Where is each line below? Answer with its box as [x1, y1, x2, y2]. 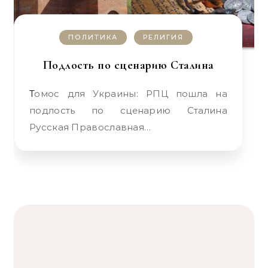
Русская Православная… [29, 121, 151, 133]
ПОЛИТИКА [68, 33, 118, 41]
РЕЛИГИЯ [143, 33, 184, 41]
